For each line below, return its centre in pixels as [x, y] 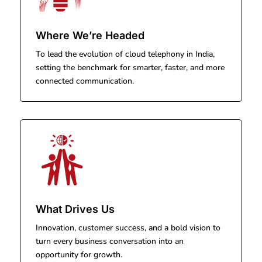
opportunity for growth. [79, 255]
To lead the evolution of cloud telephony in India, [125, 54]
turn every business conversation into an [110, 242]
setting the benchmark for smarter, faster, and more [130, 68]
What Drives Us [75, 209]
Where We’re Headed [90, 36]
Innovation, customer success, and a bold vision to [128, 228]
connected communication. [85, 81]
